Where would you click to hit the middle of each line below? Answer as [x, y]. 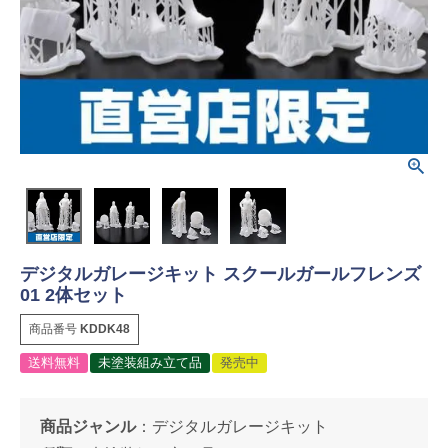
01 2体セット [73, 294]
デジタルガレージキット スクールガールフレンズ [220, 273]
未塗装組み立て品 [150, 362]
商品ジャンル [88, 426]
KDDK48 [105, 328]
